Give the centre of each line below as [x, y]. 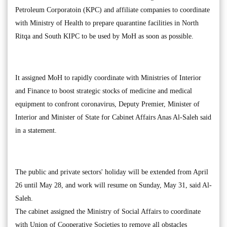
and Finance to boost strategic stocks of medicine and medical [104, 91]
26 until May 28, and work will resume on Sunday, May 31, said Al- [113, 185]
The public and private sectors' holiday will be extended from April [112, 172]
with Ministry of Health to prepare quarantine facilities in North [107, 23]
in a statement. [36, 130]
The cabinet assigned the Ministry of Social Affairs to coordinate [108, 212]
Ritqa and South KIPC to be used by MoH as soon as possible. [104, 36]
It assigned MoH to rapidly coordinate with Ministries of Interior [108, 78]
